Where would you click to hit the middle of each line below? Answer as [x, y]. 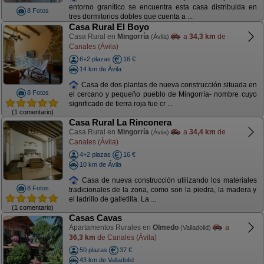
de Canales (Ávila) [126, 237]
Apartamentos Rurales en [110, 227]
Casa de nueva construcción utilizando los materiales [168, 180]
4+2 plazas [95, 154]
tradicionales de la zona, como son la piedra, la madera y [163, 190]
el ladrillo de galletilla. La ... [112, 199]
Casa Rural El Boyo [109, 27]
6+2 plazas [95, 59]
